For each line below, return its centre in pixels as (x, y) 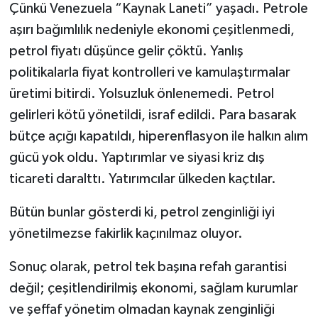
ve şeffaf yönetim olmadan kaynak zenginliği (142, 309)
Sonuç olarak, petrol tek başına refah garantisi (148, 267)
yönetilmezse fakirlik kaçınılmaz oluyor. (126, 233)
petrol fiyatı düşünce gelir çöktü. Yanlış (126, 51)
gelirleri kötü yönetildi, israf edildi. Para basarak (152, 115)
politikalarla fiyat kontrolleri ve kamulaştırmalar (149, 72)
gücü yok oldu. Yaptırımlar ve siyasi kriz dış (137, 157)
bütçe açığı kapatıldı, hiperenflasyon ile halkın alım (158, 136)
